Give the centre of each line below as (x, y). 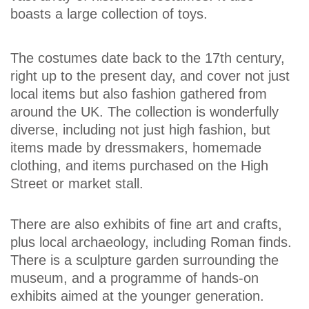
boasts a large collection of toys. (109, 13)
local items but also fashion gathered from (139, 94)
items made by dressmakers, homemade (136, 148)
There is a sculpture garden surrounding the (144, 260)
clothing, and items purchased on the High (139, 166)
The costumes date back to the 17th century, (148, 58)
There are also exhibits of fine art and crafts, (146, 225)
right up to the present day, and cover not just (150, 76)
